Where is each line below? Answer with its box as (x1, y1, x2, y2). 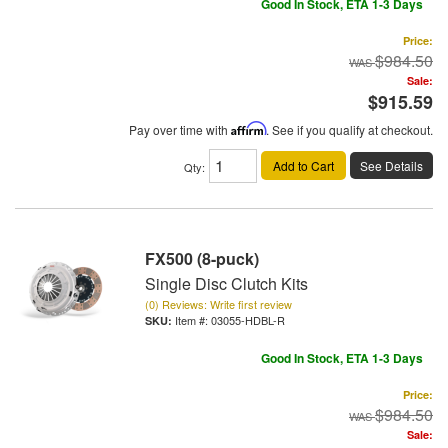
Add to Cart (273, 156, 334, 174)
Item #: (175, 311, 211, 328)
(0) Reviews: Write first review (145, 295, 292, 312)
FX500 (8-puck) (145, 246, 259, 270)
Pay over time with (129, 120, 231, 138)
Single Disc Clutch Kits (145, 271, 308, 295)
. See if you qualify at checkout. (266, 120, 433, 138)
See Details (360, 156, 423, 174)
